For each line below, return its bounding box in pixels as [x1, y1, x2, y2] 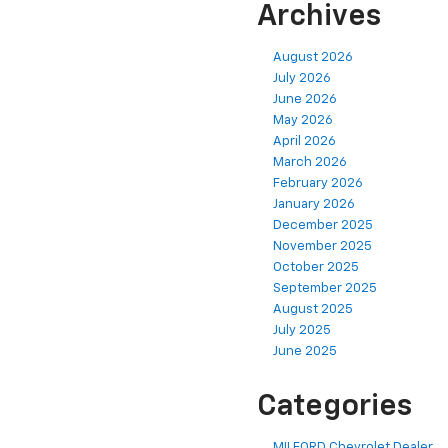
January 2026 [273, 197, 355, 211]
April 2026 [273, 134, 336, 148]
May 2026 [273, 113, 333, 127]
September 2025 [273, 281, 377, 295]
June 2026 [273, 92, 337, 106]
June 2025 [273, 344, 337, 358]
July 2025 [273, 323, 331, 337]
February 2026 [273, 176, 363, 190]
